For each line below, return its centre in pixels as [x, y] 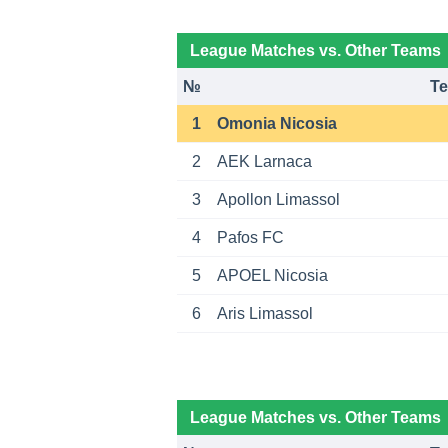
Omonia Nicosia [276, 123]
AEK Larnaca [264, 161]
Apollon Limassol [278, 199]
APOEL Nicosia [272, 275]
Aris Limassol [264, 313]
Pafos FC [250, 237]
